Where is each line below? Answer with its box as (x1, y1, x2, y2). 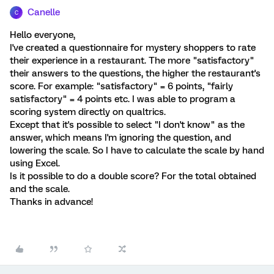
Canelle (28, 7, 60, 18)
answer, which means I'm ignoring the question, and (10, 132, 231, 143)
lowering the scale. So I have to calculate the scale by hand (10, 145, 264, 156)
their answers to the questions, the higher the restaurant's (10, 68, 261, 79)
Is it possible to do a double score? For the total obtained (10, 171, 256, 182)
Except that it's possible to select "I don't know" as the (10, 119, 245, 130)
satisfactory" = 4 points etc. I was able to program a (10, 94, 235, 105)
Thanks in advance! (10, 196, 93, 207)
